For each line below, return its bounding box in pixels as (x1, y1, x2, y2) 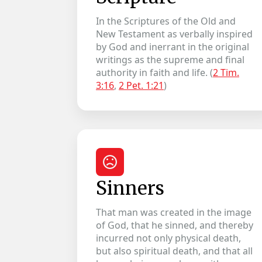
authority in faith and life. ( (96, 66, 213, 79)
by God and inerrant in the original (96, 40, 249, 53)
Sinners (96, 177, 164, 200)
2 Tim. (213, 66, 239, 79)
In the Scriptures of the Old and (96, 15, 236, 27)
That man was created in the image (96, 206, 251, 219)
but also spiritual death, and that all (96, 244, 253, 257)
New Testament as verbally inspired (96, 27, 253, 40)
